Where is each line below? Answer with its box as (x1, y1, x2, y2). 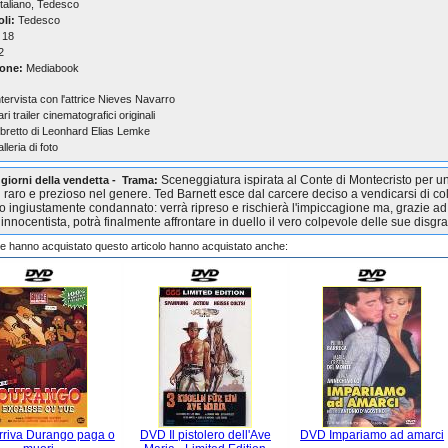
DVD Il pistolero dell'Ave (139, 428, 271, 442)
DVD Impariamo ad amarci (300, 428, 445, 442)
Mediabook (23, 62, 79, 74)
